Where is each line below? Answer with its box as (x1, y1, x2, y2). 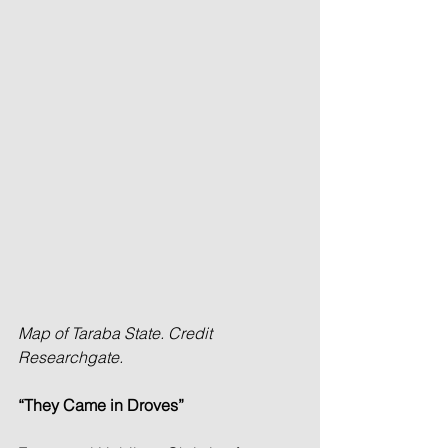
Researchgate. (18, 346, 123, 367)
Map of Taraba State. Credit (18, 322, 216, 343)
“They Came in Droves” (18, 394, 184, 415)
